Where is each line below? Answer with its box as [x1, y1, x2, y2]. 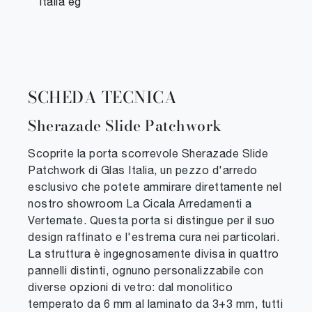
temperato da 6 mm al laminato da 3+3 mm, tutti [28, 297, 283, 311]
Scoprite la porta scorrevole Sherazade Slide [28, 147, 268, 160]
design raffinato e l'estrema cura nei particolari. [28, 231, 279, 244]
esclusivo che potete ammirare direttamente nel [28, 180, 281, 194]
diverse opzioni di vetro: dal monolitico [28, 281, 233, 294]
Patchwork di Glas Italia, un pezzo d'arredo [28, 164, 258, 177]
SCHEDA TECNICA [28, 85, 177, 110]
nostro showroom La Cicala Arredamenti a [28, 197, 252, 210]
